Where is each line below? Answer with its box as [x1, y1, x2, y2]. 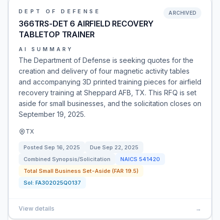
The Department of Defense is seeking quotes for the [19, 56, 193, 64]
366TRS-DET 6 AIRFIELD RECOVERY [19, 19, 154, 28]
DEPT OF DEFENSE [19, 8, 101, 15]
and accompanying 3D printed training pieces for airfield [19, 78, 201, 86]
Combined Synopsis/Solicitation [24, 156, 110, 163]
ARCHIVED [168, 10, 196, 16]
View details [19, 205, 55, 212]
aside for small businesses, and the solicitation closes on [19, 99, 201, 108]
